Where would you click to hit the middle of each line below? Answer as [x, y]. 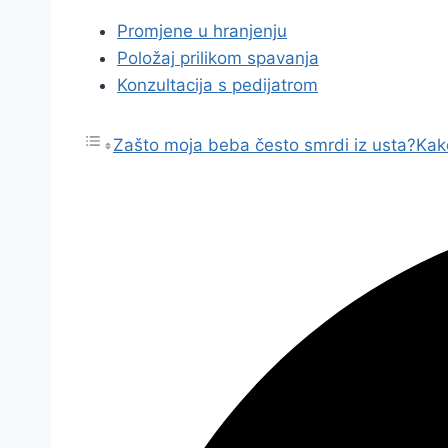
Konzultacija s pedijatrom [217, 85]
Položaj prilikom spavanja [218, 58]
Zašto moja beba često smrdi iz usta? [264, 145]
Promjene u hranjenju [202, 31]
